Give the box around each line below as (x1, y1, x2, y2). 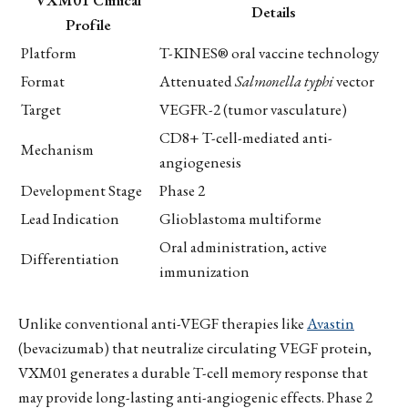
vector (333, 70, 374, 91)
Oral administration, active (159, 236, 327, 257)
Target (21, 98, 61, 119)
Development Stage (21, 179, 142, 200)
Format (21, 70, 65, 91)
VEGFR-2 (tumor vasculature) (159, 98, 347, 119)
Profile (66, 14, 111, 35)
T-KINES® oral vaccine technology (159, 42, 379, 63)
